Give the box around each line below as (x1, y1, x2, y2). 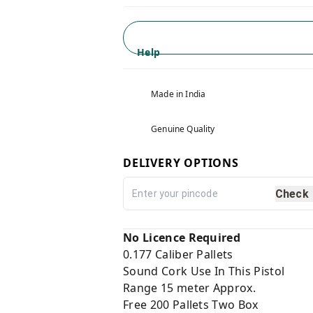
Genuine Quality (151, 123, 215, 135)
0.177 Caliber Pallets (123, 247, 233, 262)
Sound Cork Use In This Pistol (123, 263, 285, 279)
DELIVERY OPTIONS (123, 155, 239, 170)
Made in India (151, 88, 206, 100)
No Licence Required (123, 230, 241, 245)
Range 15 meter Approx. (123, 280, 256, 296)
